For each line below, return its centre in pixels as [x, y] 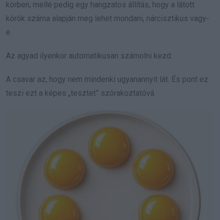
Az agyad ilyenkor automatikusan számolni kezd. [89, 56]
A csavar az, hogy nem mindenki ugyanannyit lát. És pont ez [107, 80]
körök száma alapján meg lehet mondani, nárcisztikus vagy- [108, 19]
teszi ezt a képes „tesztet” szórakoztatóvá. [81, 93]
